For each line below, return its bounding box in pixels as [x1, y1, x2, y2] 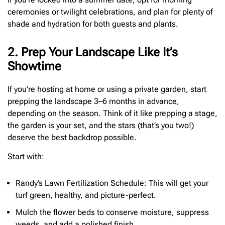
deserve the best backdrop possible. [8, 132, 137, 142]
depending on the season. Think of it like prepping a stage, [8, 108, 217, 118]
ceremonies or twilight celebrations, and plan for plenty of [8, 7, 213, 17]
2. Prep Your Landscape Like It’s [8, 45, 178, 59]
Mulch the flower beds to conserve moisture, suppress [16, 207, 209, 217]
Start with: [8, 151, 44, 161]
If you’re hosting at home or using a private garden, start [8, 84, 206, 94]
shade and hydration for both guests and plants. [8, 19, 178, 29]
